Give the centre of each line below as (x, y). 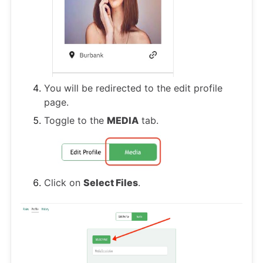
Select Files (111, 183)
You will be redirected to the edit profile (133, 88)
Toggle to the (75, 121)
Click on (64, 183)
